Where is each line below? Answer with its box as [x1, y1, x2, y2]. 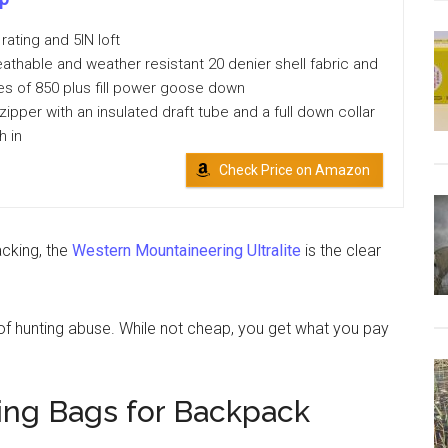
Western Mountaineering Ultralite [72, 241, 301, 260]
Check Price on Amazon [219, 162, 370, 178]
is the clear [301, 241, 381, 260]
